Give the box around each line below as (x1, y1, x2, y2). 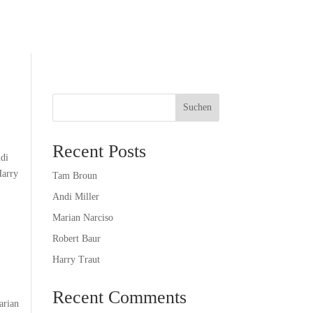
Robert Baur (52, 233, 101, 244)
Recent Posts (52, 141, 146, 161)
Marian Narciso (52, 212, 113, 223)
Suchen (182, 102, 212, 112)
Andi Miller (52, 191, 99, 202)
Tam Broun (52, 170, 97, 181)
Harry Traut (52, 254, 100, 265)
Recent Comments (52, 287, 187, 307)
